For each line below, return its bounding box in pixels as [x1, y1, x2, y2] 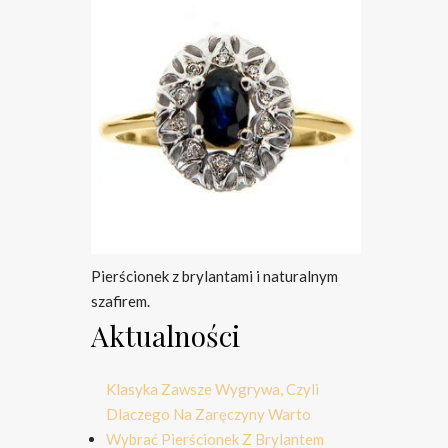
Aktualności [91, 317, 240, 354]
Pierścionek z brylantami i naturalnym [91, 267, 338, 285]
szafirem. [91, 292, 150, 310]
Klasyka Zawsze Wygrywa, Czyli [106, 380, 319, 398]
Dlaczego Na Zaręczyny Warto [106, 405, 311, 423]
